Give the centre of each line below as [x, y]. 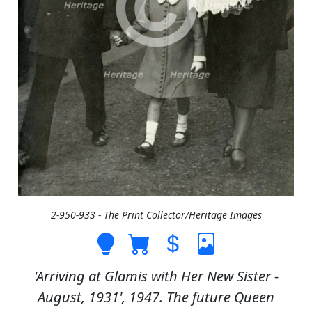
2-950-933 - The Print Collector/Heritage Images [156, 214]
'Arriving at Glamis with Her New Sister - [156, 276]
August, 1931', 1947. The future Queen [156, 297]
